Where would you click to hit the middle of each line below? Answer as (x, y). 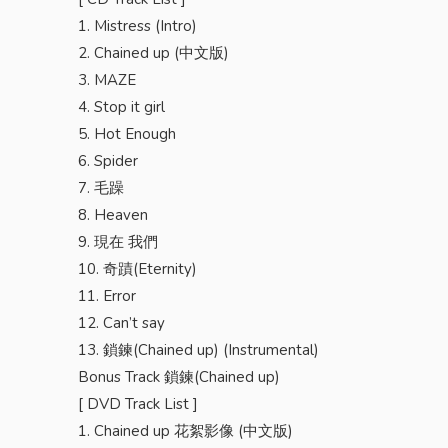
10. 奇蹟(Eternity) (138, 269)
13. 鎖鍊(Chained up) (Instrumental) (199, 350)
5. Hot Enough (127, 134)
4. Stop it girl (122, 107)
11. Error (107, 296)
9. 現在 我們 (118, 242)
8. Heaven (113, 215)
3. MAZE (107, 80)
